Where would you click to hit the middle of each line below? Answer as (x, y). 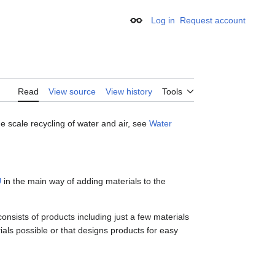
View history (129, 92)
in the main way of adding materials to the (83, 181)
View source (72, 92)
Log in (163, 20)
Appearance (161, 24)
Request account (213, 20)
